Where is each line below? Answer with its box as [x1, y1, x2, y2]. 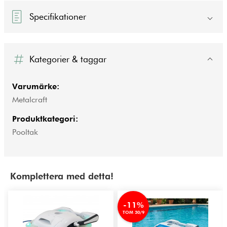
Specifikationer [29, 11, 87, 22]
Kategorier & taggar [29, 53, 107, 64]
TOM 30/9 [122, 209, 144, 215]
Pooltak [12, 127, 38, 137]
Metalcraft [12, 94, 47, 104]
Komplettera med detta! [10, 171, 113, 182]
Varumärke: [12, 81, 59, 91]
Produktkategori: [12, 113, 78, 124]
